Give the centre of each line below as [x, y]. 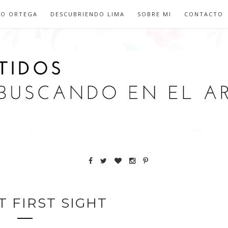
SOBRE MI [154, 14]
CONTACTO [204, 14]
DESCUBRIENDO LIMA [88, 14]
